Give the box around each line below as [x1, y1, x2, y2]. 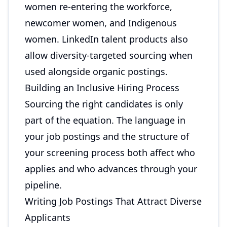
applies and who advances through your [25, 163, 197, 175]
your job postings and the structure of [25, 130, 189, 142]
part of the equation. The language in [25, 114, 185, 126]
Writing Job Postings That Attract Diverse [25, 195, 202, 207]
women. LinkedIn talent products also [25, 33, 188, 45]
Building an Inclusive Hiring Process [25, 82, 179, 94]
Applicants [25, 211, 70, 223]
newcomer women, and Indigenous [25, 17, 177, 29]
